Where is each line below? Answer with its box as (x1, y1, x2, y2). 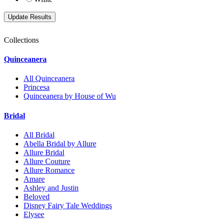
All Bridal (24, 130, 55, 139)
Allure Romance (24, 165, 75, 174)
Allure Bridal (24, 148, 64, 157)
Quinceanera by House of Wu (24, 92, 116, 101)
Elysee (24, 210, 44, 219)
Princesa (24, 83, 50, 92)
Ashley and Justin (24, 183, 79, 192)
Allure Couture (24, 157, 70, 165)
